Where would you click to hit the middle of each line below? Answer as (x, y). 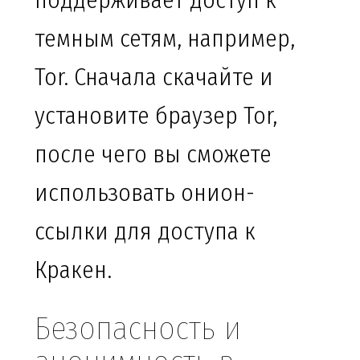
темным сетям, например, (165, 39)
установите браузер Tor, (156, 116)
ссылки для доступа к (145, 232)
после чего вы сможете (153, 155)
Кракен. (73, 270)
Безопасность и (138, 329)
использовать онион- (145, 193)
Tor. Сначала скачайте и (154, 78)
